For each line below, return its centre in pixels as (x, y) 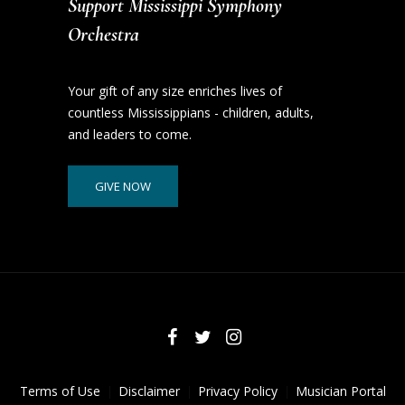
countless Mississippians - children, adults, (191, 113)
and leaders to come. (130, 134)
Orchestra (104, 34)
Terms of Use (60, 391)
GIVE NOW (123, 186)
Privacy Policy (237, 391)
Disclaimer (149, 391)
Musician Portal (340, 391)
